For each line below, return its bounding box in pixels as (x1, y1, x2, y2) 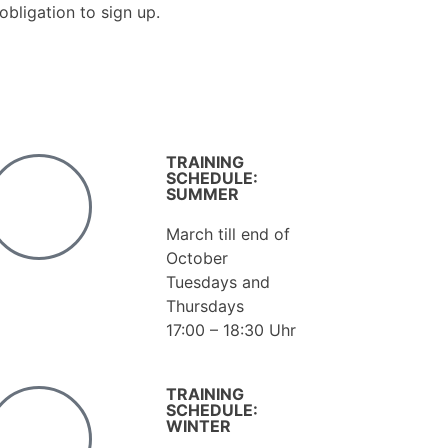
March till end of (165, 223, 290, 244)
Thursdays (165, 295, 244, 316)
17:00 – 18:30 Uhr (165, 319, 296, 340)
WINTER (165, 415, 231, 436)
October (165, 247, 228, 268)
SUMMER (165, 183, 239, 204)
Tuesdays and (165, 271, 270, 292)
